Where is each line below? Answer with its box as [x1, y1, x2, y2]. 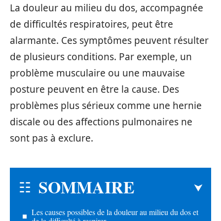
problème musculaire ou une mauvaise [10, 67, 185, 79]
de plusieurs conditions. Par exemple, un [10, 50, 192, 63]
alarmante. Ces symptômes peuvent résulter [10, 34, 209, 47]
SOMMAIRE [38, 174, 135, 199]
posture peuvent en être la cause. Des [10, 83, 179, 96]
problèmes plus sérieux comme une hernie [10, 99, 202, 112]
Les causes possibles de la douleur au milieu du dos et [32, 206, 198, 217]
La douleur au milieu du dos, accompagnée [10, 1, 203, 14]
